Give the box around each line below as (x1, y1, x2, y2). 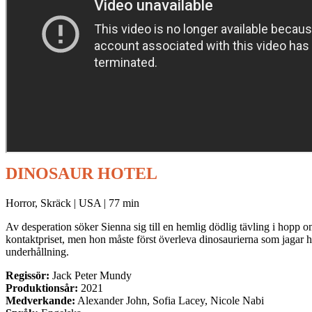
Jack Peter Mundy (49, 269, 132, 281)
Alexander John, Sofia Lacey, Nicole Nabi (75, 294, 264, 306)
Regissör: (6, 269, 49, 281)
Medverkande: (6, 294, 75, 306)
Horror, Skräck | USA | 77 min (6, 196, 139, 209)
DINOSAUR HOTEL (6, 164, 157, 182)
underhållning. (6, 245, 69, 258)
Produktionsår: (6, 281, 78, 294)
